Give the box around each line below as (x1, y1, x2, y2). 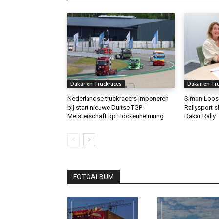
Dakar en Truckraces (70, 80, 122, 88)
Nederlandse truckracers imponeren (67, 95, 169, 103)
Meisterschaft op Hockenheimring (67, 112, 164, 120)
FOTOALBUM (73, 173, 114, 181)
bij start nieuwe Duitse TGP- (67, 104, 144, 111)
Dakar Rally (184, 112, 216, 120)
